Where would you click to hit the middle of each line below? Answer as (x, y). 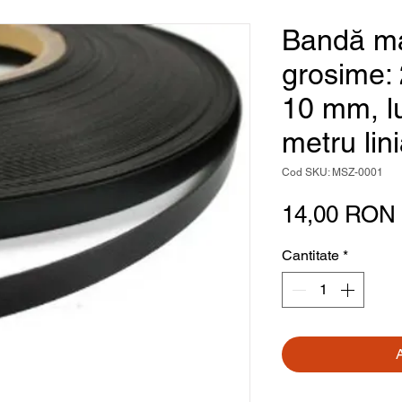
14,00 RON (339, 214)
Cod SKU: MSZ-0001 (332, 172)
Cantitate (310, 255)
